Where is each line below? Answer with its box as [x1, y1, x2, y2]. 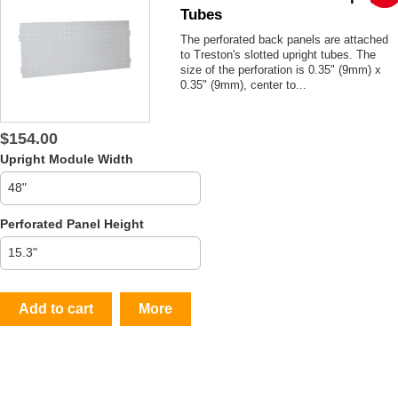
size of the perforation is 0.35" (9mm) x [180, 62, 382, 76]
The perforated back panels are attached [180, 32, 389, 46]
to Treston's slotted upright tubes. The [180, 47, 377, 61]
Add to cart [19, 300, 93, 316]
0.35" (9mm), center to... [180, 77, 307, 92]
